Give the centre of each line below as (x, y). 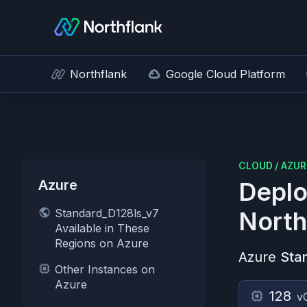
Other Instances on (105, 269)
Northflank (98, 74)
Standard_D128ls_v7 (107, 213)
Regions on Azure (102, 243)
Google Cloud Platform (225, 74)
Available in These (102, 228)
